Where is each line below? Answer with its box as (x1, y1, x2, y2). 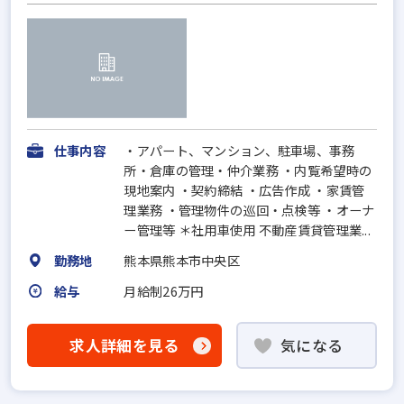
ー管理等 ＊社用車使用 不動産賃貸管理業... (124, 219, 371, 239)
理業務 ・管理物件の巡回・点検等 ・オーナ (124, 199, 375, 219)
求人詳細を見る (69, 335, 179, 357)
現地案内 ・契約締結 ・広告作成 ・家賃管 (124, 179, 365, 199)
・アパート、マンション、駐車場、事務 (124, 140, 355, 160)
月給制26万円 (124, 280, 204, 300)
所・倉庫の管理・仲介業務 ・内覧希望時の (124, 160, 372, 179)
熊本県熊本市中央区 (124, 250, 240, 270)
